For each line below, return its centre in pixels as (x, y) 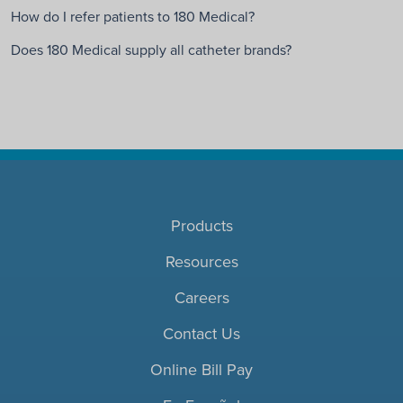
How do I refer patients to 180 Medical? (133, 16)
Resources (201, 261)
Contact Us (201, 333)
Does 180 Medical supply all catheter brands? (151, 49)
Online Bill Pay (201, 369)
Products (201, 225)
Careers (201, 297)
